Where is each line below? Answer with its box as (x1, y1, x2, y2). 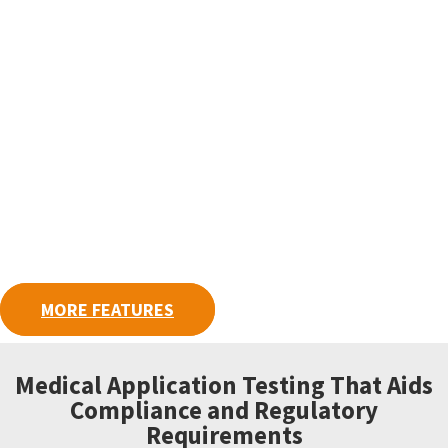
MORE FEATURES (41, 297, 174, 321)
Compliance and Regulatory (70, 393, 378, 426)
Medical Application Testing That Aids (15, 368, 433, 401)
